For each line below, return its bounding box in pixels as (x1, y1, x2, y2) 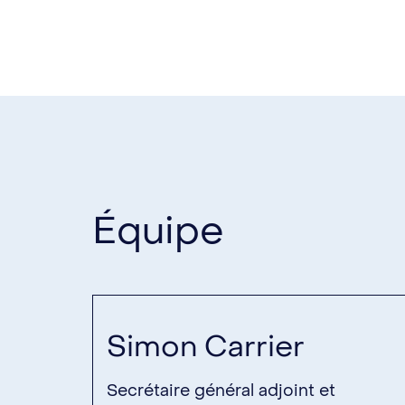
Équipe (92, 205, 224, 256)
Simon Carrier (107, 327, 305, 366)
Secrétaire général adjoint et (107, 380, 335, 401)
